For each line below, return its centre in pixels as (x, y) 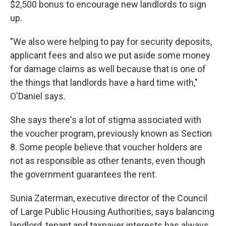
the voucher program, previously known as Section (111, 133)
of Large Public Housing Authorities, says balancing (112, 212)
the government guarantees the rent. (83, 174)
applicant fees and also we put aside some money (110, 55)
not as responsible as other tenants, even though (108, 161)
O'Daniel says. (38, 96)
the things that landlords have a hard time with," (104, 82)
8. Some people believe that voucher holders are (106, 147)
